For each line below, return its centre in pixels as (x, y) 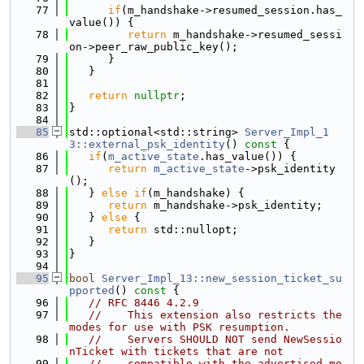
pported (92, 290)
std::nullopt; (193, 230)
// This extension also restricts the (215, 315)
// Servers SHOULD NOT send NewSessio (215, 339)
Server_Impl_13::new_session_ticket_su (222, 278)
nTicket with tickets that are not (176, 351)
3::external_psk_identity (147, 144)
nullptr (157, 95)
